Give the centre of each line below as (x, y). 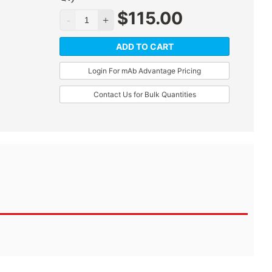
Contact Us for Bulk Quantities (144, 95)
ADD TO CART (144, 47)
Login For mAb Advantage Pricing (144, 71)
